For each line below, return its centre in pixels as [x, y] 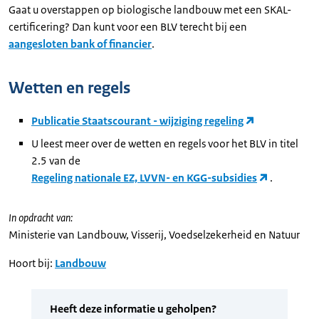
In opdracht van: [41, 218]
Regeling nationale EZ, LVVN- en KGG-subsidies [144, 178]
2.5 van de [56, 161]
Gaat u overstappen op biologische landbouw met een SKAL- [150, 10]
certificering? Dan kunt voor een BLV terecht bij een [128, 27]
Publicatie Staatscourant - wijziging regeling [137, 121]
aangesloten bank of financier [80, 44]
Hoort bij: [31, 263]
